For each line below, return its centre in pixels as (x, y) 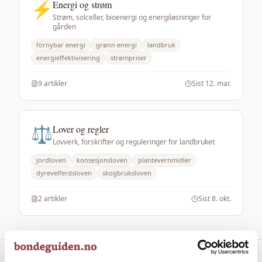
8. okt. (221, 199)
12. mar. (218, 83)
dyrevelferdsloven (64, 173)
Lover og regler (81, 129)
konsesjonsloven (102, 160)
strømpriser (129, 58)
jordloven (51, 160)
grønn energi (116, 45)
